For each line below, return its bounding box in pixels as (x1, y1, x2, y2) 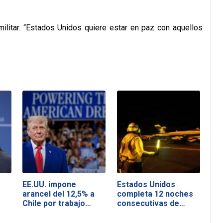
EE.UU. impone (22, 179, 77, 189)
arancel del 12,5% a (22, 189, 95, 199)
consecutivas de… (116, 198, 185, 208)
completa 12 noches (116, 189, 193, 199)
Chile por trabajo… (22, 198, 92, 208)
